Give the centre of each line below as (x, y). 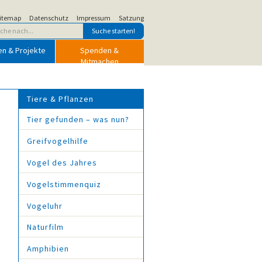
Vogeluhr (45, 206)
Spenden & (100, 51)
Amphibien (48, 249)
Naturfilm (45, 227)
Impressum (94, 18)
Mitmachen (99, 62)
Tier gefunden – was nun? (78, 120)
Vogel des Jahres (62, 162)
